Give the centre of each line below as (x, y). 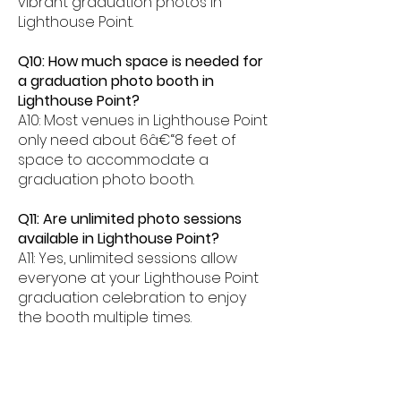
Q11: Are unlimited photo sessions (130, 219)
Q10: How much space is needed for (141, 61)
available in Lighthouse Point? (119, 239)
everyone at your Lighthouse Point (138, 278)
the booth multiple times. (105, 317)
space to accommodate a (113, 160)
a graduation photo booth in (116, 81)
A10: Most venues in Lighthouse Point (143, 120)
